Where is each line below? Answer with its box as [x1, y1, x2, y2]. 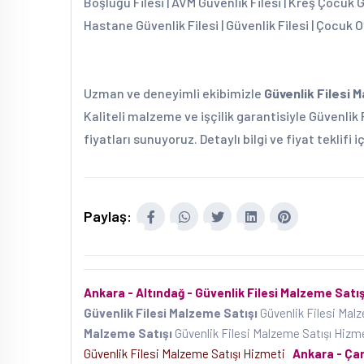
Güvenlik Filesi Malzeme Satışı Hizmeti [84, 346, 290, 361]
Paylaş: [84, 207, 132, 225]
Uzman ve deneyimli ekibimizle [84, 85, 264, 101]
